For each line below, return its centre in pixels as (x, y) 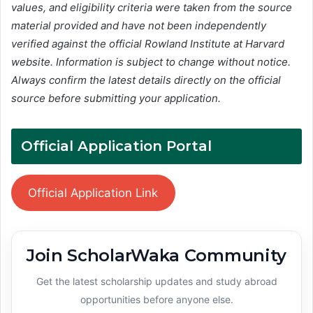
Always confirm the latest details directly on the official (146, 80)
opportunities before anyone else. (156, 300)
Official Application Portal (116, 146)
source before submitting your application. (116, 98)
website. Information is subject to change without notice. (151, 61)
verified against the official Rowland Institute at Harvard (148, 43)
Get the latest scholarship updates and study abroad (156, 282)
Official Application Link (93, 192)
